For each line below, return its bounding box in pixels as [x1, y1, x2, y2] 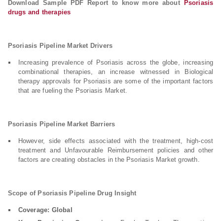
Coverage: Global [18, 206, 73, 214]
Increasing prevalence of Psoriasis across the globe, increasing [18, 59, 214, 66]
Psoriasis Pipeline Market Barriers [7, 120, 115, 128]
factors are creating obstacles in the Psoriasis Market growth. [18, 156, 200, 163]
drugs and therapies [7, 8, 71, 16]
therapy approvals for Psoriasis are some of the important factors [18, 77, 214, 85]
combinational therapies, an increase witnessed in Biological [18, 68, 214, 75]
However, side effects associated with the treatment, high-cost [18, 137, 214, 145]
